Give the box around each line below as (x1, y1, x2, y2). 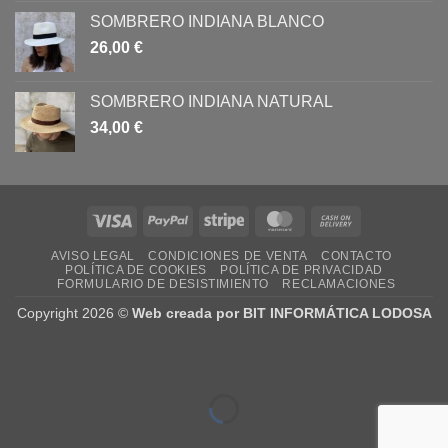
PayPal (187, 210, 231, 227)
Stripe (243, 210, 280, 227)
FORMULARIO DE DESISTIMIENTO (57, 277, 270, 292)
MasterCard (299, 210, 374, 227)
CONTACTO (321, 249, 392, 264)
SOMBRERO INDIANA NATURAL (90, 93, 333, 111)
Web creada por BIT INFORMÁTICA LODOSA (131, 305, 432, 322)
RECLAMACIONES (282, 277, 396, 292)
